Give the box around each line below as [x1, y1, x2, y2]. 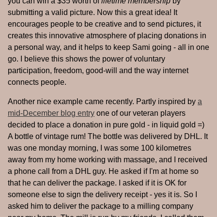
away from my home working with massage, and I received [8, 155, 207, 164]
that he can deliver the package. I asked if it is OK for [8, 179, 186, 187]
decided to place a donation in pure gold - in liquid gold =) [8, 121, 204, 129]
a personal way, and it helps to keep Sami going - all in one [8, 43, 209, 52]
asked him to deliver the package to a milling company [8, 202, 193, 211]
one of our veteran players [94, 109, 186, 118]
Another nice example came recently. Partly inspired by [8, 97, 198, 106]
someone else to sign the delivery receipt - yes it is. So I [8, 190, 197, 199]
